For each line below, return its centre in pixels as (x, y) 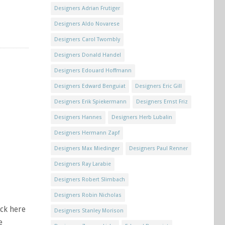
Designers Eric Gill (158, 86)
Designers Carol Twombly (87, 39)
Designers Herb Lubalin (142, 117)
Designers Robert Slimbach (90, 180)
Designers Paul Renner (158, 148)
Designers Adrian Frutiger (87, 8)
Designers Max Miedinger (87, 148)
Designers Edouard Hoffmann (93, 71)
